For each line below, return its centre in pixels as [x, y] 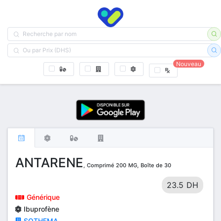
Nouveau [189, 64]
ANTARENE [49, 162]
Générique [42, 197]
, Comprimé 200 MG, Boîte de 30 [127, 165]
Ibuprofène [40, 209]
